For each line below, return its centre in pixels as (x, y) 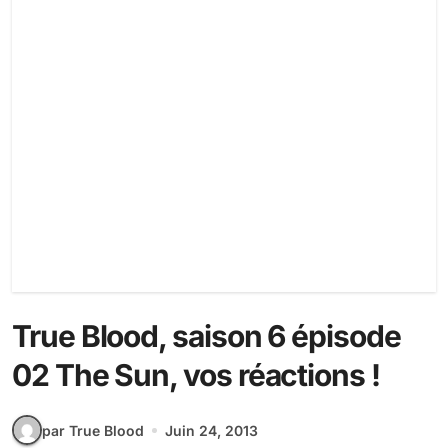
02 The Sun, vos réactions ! (196, 375)
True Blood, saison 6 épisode (206, 336)
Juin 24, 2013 (211, 430)
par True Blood (93, 430)
